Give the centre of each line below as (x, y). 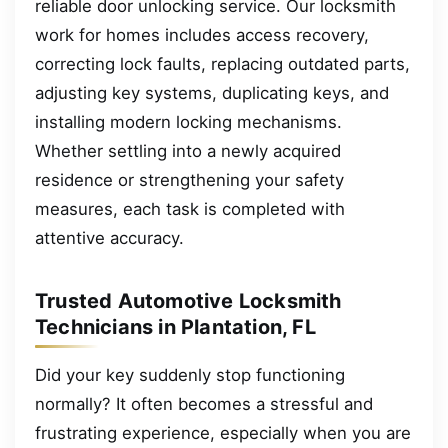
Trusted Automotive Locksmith (188, 300)
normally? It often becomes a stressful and (204, 403)
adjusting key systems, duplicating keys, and (212, 92)
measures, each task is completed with (190, 208)
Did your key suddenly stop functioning (190, 374)
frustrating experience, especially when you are (223, 432)
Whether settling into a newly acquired (188, 150)
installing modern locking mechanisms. (188, 121)
